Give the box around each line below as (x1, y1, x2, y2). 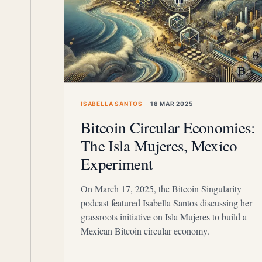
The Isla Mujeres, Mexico (81, 135, 237, 156)
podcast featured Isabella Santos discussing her (81, 196, 252, 209)
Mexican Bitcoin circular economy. (81, 225, 209, 237)
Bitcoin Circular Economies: (81, 117, 256, 138)
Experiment (81, 153, 153, 174)
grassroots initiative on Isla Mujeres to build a (81, 211, 247, 223)
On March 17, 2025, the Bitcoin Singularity (81, 182, 242, 195)
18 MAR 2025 (149, 100, 193, 107)
